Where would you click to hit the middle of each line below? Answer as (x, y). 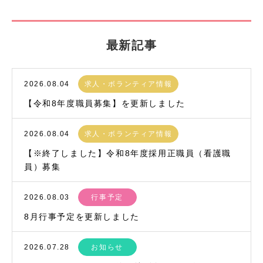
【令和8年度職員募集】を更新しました (105, 103)
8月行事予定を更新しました (82, 216)
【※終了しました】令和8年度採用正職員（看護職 (128, 153)
